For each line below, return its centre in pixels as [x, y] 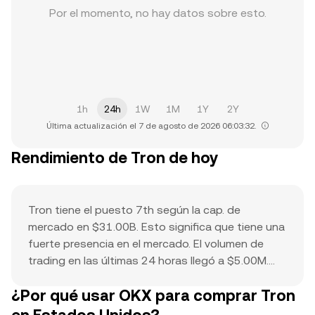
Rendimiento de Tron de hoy [115, 158]
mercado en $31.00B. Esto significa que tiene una [156, 227]
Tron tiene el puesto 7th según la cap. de [134, 210]
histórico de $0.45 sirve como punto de [130, 294]
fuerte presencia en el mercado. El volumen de [146, 244]
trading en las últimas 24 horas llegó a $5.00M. [148, 261]
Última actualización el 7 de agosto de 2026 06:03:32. [151, 126]
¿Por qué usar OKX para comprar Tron [153, 296]
